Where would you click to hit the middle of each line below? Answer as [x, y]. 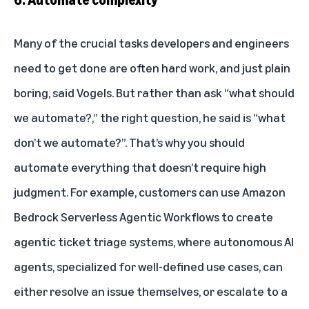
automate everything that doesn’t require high [140, 167]
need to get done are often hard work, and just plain [152, 67]
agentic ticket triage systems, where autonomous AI [154, 241]
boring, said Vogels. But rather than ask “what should [154, 92]
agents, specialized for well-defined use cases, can [148, 266]
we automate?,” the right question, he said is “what [150, 117]
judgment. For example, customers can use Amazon [150, 191]
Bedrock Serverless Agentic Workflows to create [143, 216]
